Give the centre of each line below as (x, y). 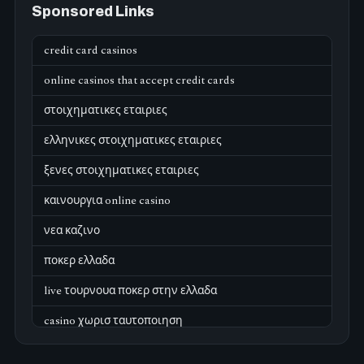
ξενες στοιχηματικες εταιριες (121, 171)
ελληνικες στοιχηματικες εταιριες (133, 141)
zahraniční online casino (104, 351)
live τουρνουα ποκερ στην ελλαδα (130, 291)
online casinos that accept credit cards (139, 80)
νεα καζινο (72, 231)
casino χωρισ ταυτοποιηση (113, 321)
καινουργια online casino (107, 201)
